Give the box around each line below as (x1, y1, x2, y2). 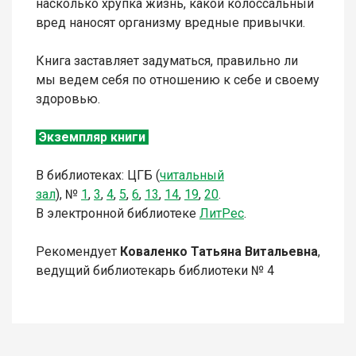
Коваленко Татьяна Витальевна (120, 244, 318, 260)
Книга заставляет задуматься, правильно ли (36, 53, 298, 69)
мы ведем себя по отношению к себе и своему (36, 72, 319, 88)
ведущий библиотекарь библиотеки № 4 (36, 263, 274, 279)
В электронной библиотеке (36, 206, 199, 222)
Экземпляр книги (36, 130, 149, 145)
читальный (160, 168, 224, 184)
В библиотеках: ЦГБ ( (36, 168, 160, 184)
